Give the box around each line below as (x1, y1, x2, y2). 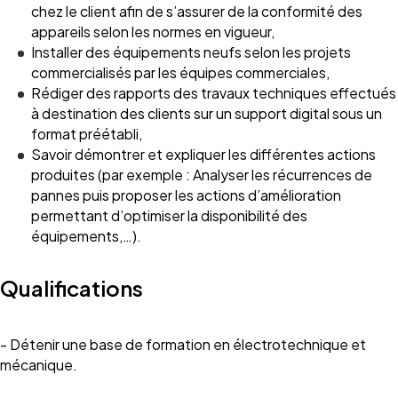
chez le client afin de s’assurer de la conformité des (31, 2, 362, 20)
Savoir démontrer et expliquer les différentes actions (31, 145, 376, 163)
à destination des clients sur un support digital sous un (31, 104, 382, 123)
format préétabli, (31, 124, 142, 143)
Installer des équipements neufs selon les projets (31, 43, 351, 61)
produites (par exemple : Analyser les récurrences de (31, 165, 372, 184)
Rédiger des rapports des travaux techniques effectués (31, 84, 396, 102)
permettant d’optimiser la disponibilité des (31, 206, 307, 225)
